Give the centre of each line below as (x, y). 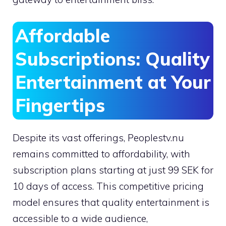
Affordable (63, 36)
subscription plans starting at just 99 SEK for (113, 170)
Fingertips (60, 105)
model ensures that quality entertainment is (111, 203)
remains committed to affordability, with (101, 154)
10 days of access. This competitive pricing (108, 186)
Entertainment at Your (113, 82)
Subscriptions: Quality (112, 59)
